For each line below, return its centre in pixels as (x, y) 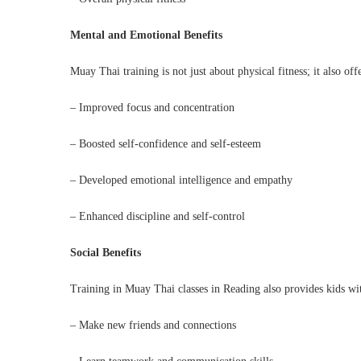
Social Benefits (106, 253)
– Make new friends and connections (153, 325)
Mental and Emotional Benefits (146, 35)
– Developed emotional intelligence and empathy (181, 180)
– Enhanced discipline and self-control (158, 216)
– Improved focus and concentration (152, 108)
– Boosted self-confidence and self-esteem (166, 144)
